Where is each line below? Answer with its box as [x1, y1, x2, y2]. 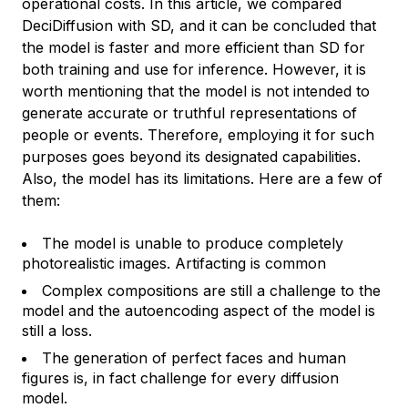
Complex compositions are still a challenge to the [42, 281, 381, 301]
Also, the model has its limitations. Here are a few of [22, 169, 382, 189]
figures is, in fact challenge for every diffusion [22, 369, 339, 388]
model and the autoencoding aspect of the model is [22, 301, 375, 321]
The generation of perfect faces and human [42, 349, 346, 368]
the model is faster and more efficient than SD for [22, 38, 365, 57]
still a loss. [22, 321, 92, 341]
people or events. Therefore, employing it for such [22, 126, 374, 145]
